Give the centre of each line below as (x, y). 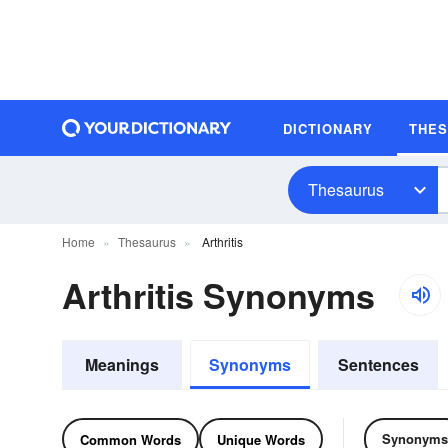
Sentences (378, 364)
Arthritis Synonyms (218, 295)
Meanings (122, 364)
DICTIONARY (328, 128)
